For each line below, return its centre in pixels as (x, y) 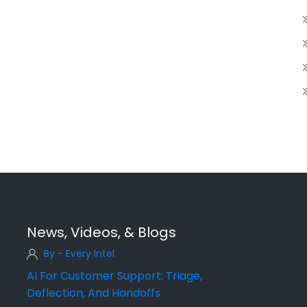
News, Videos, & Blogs (101, 233)
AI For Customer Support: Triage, (114, 276)
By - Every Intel (79, 254)
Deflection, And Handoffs (94, 293)
